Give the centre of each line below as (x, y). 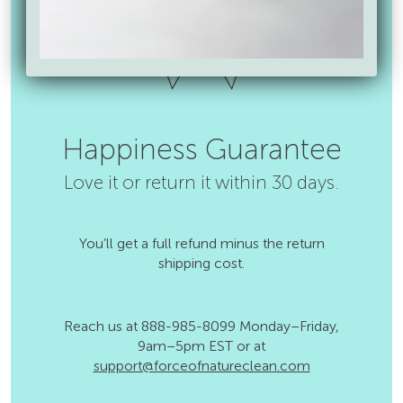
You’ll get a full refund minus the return (201, 243)
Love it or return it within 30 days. (201, 183)
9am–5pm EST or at (201, 345)
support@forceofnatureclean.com (201, 365)
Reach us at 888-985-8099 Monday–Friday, (201, 326)
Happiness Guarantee (201, 150)
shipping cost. (201, 263)
